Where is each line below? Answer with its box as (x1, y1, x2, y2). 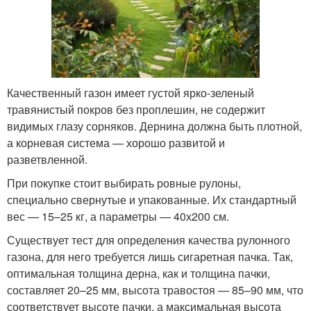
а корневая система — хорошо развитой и (7, 134, 225, 151)
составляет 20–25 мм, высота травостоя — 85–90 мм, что (7, 281, 303, 298)
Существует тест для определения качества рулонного (7, 231, 290, 248)
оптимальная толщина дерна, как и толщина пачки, (7, 264, 270, 281)
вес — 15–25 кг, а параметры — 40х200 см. (7, 208, 229, 224)
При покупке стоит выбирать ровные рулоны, (7, 174, 241, 191)
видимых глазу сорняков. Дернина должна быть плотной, (7, 117, 302, 134)
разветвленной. (7, 151, 87, 167)
